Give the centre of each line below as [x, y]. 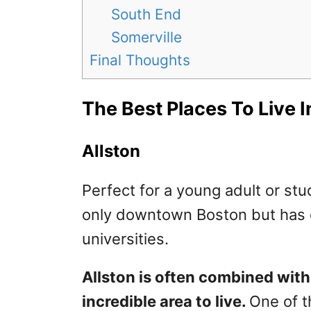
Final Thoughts [140, 60]
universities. [125, 238]
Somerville [149, 37]
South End [149, 14]
